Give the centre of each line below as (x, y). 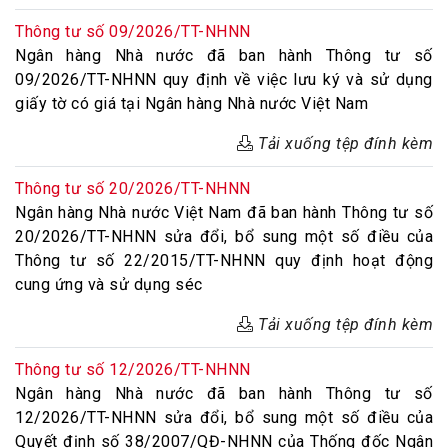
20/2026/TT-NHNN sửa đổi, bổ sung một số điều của (224, 236)
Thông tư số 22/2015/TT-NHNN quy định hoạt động (224, 260)
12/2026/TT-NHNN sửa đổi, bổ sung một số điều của (224, 417)
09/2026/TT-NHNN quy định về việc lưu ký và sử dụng (224, 79)
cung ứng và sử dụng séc (109, 284)
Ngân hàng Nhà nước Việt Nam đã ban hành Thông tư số (224, 212)
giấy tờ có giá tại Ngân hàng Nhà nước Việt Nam (191, 103)
